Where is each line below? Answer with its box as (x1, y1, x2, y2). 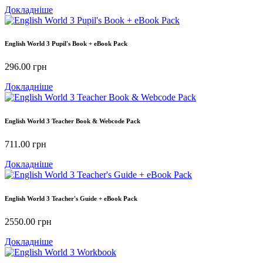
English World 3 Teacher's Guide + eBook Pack (5, 195, 137, 203)
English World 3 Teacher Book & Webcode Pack (5, 117, 140, 125)
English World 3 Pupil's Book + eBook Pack (5, 40, 127, 48)
